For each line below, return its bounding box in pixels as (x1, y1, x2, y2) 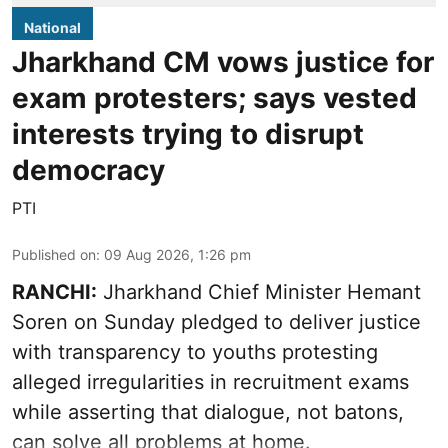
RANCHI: (12, 280, 97, 305)
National (24, 19, 81, 37)
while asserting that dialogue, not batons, (12, 400, 404, 425)
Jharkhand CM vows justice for (12, 45, 434, 80)
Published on (12, 246, 96, 264)
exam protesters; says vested (12, 81, 417, 116)
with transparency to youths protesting (12, 340, 378, 365)
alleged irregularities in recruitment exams (12, 370, 409, 395)
